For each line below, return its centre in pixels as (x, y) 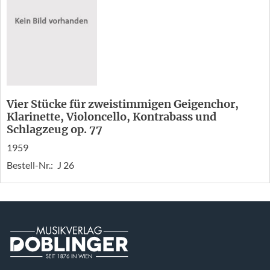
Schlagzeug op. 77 (55, 130)
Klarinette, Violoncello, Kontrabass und (111, 117)
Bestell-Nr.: (31, 165)
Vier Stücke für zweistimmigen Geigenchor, (123, 104)
